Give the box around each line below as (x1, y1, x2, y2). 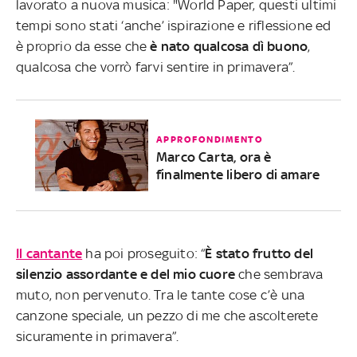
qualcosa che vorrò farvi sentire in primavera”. (16, 58, 296, 75)
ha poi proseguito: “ (82, 245, 206, 261)
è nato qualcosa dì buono (150, 37, 308, 54)
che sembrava (235, 265, 324, 282)
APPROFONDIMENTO (155, 133, 264, 145)
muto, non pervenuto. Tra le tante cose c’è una (16, 286, 305, 303)
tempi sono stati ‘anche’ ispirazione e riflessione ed (16, 17, 331, 33)
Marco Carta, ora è (155, 148, 272, 165)
